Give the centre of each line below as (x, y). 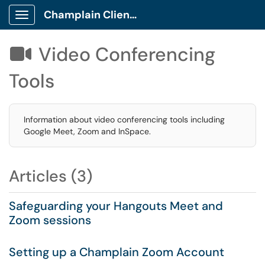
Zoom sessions (50, 220)
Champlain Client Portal (133, 15)
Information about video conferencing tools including (124, 119)
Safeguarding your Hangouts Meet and (116, 206)
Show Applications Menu (68, 24)
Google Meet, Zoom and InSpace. (87, 131)
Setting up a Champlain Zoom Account (117, 252)
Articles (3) (51, 176)
